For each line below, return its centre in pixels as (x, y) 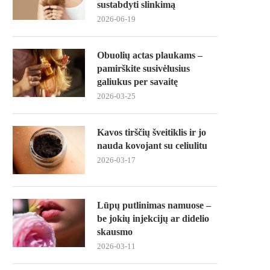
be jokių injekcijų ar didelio (153, 219)
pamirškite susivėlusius (143, 69)
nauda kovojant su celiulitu (152, 146)
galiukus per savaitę (137, 82)
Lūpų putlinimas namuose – (154, 206)
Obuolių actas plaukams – (150, 55)
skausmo (115, 232)
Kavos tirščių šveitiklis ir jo (152, 133)
